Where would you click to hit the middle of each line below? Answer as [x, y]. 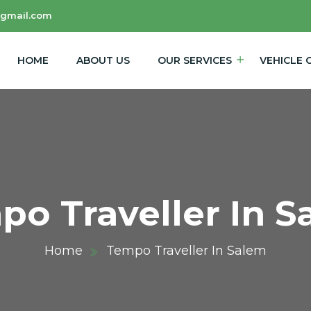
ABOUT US [103, 60]
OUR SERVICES [194, 60]
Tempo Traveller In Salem [186, 251]
